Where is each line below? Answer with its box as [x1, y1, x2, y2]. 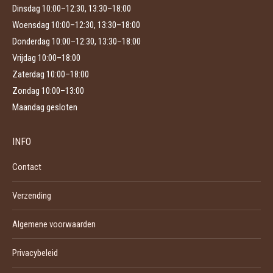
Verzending [12, 190, 51, 201]
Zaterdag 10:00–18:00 [12, 69, 89, 80]
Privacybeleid [12, 247, 58, 258]
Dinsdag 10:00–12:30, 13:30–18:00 [12, 3, 131, 14]
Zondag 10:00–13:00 [12, 85, 84, 96]
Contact [12, 161, 41, 172]
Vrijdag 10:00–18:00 [12, 52, 80, 63]
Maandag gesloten [12, 102, 77, 113]
